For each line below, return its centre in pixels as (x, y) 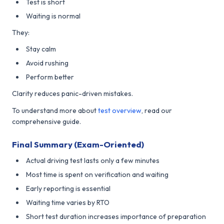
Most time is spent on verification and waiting (97, 174)
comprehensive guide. (46, 121)
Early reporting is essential (68, 188)
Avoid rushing (47, 63)
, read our (157, 110)
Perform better (50, 77)
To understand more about (54, 110)
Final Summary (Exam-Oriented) (78, 144)
